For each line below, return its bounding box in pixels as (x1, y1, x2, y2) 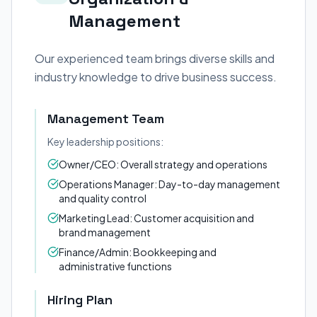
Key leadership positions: (47, 135, 163, 148)
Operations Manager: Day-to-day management (59, 178, 280, 190)
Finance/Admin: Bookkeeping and (59, 246, 217, 258)
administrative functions (59, 260, 172, 272)
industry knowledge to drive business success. (35, 69, 277, 84)
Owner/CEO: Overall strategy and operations (59, 158, 267, 171)
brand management (59, 226, 151, 238)
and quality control (59, 192, 146, 204)
